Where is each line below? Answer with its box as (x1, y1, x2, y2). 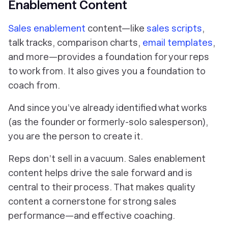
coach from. (8, 80, 62, 91)
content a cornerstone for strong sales (8, 196, 177, 207)
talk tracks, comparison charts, (8, 37, 142, 48)
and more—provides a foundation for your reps (8, 51, 209, 63)
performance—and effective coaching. (8, 210, 175, 221)
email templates (142, 37, 213, 48)
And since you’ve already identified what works (8, 102, 207, 113)
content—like (85, 23, 147, 34)
